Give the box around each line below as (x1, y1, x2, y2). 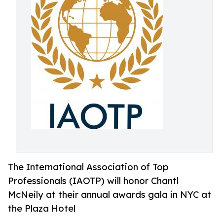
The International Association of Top (8, 161, 169, 173)
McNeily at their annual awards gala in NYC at (8, 189, 211, 200)
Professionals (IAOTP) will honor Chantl (8, 175, 179, 186)
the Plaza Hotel (8, 203, 75, 214)
